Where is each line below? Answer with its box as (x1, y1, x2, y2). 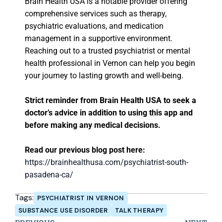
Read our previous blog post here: (25, 145, 145, 155)
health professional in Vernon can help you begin (25, 58, 195, 68)
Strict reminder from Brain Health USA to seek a (25, 96, 196, 106)
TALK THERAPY (114, 206, 164, 215)
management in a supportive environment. (25, 34, 172, 44)
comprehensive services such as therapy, (25, 9, 166, 19)
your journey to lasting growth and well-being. (25, 71, 183, 81)
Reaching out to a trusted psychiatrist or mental (25, 46, 190, 56)
